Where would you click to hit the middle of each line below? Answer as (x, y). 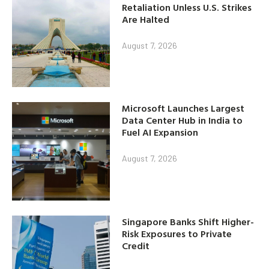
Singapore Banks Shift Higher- (188, 221)
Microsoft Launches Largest (183, 108)
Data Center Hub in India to (183, 120)
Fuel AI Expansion (160, 132)
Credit (136, 245)
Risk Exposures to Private (177, 233)
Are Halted (146, 20)
